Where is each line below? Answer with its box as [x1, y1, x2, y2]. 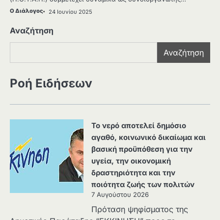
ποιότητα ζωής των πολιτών [91, 180, 194, 189]
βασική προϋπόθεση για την [91, 144, 192, 154]
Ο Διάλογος [10, 7, 43, 14]
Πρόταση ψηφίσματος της [91, 204, 188, 214]
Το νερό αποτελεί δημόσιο [91, 121, 186, 130]
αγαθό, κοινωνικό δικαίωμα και [91, 133, 206, 142]
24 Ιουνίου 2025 [49, 8, 92, 15]
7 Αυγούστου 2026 [91, 190, 149, 198]
